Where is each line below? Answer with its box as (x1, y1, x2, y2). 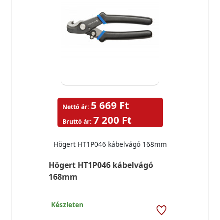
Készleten (51, 200, 83, 209)
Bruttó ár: (62, 117, 91, 126)
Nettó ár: (62, 103, 89, 111)
